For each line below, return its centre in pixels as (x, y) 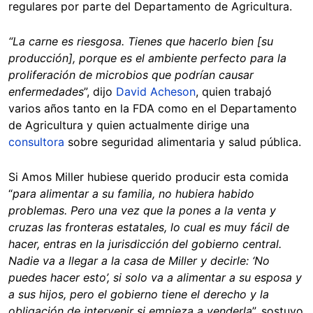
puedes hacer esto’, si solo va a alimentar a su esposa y (155, 277)
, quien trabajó (234, 91)
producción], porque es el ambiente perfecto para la (147, 58)
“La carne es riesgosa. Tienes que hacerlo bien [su (141, 41)
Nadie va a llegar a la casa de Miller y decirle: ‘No (139, 260)
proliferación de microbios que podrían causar (131, 74)
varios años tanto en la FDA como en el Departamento (153, 108)
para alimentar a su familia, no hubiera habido (133, 193)
